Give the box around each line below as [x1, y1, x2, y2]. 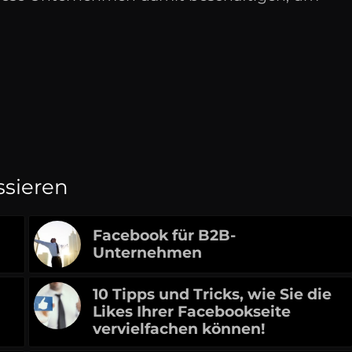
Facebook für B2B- [92, 226, 236, 245]
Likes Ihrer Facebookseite [92, 302, 291, 321]
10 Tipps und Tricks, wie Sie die [92, 285, 332, 304]
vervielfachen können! [92, 320, 265, 339]
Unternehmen [92, 244, 202, 262]
